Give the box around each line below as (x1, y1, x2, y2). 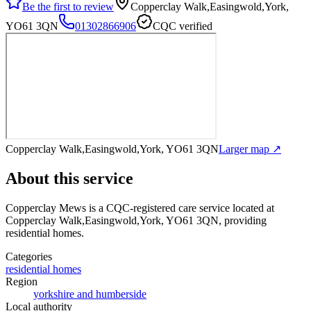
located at (230, 201, 274, 214)
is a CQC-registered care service (86, 201, 230, 214)
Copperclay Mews (6, 201, 86, 214)
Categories (6, 250, 52, 262)
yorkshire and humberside (33, 287, 146, 300)
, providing (219, 214, 267, 226)
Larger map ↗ (219, 142, 281, 155)
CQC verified (153, 19, 212, 32)
